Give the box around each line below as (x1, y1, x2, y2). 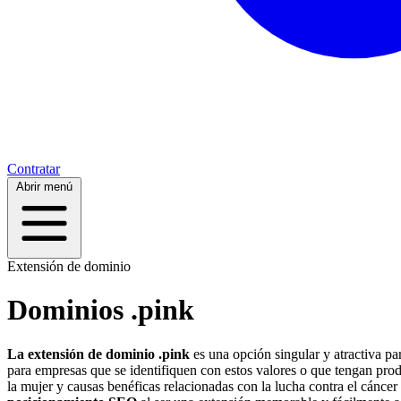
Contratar (7, 160, 60, 176)
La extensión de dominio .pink (7, 346, 190, 362)
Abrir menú (16, 179, 73, 193)
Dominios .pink (7, 294, 194, 327)
